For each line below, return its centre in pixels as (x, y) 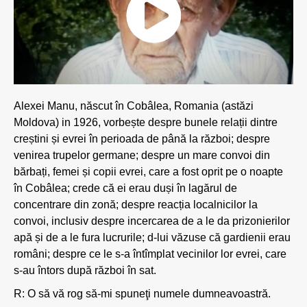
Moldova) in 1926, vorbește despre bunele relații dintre (146, 122)
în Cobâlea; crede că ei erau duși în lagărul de (125, 188)
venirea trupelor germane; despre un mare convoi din (142, 155)
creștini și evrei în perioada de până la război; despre (142, 139)
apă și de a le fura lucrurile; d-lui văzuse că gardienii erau (152, 237)
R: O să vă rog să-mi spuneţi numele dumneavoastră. (142, 294)
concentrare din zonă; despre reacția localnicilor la (136, 205)
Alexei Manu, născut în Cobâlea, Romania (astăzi (134, 106)
